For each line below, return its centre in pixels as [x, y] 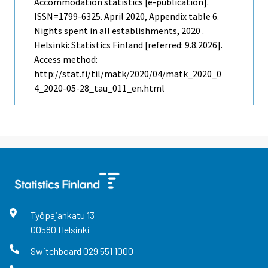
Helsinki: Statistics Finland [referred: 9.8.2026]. [128, 45]
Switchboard [57, 251]
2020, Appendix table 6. [171, 16]
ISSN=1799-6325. [69, 16]
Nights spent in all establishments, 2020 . [119, 31]
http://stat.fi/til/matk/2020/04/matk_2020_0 [128, 74]
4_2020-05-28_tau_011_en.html [99, 88]
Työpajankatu [58, 215]
